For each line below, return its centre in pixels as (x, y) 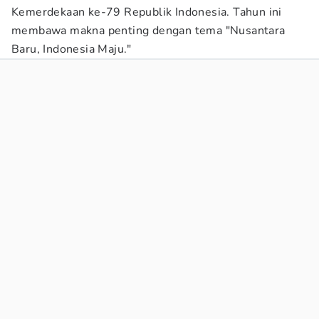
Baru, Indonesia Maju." (72, 49)
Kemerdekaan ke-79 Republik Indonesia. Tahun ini (147, 12)
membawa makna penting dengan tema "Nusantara (148, 31)
